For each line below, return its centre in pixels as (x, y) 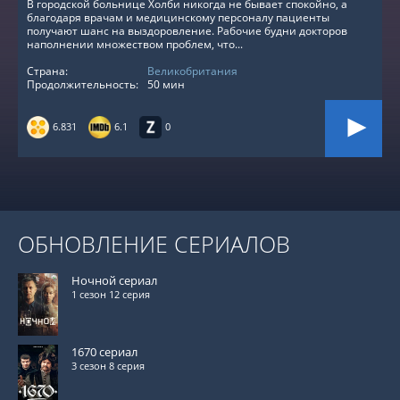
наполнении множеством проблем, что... (135, 44)
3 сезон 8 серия (108, 366)
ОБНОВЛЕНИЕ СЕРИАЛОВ (154, 244)
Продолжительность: (83, 84)
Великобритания (192, 71)
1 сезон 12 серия (111, 294)
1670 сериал (104, 352)
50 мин (166, 84)
